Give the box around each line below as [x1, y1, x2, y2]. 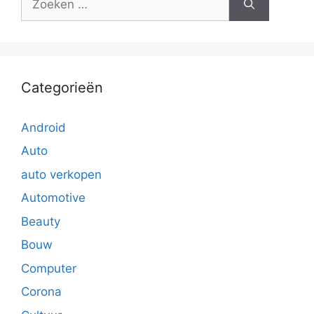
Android [21, 120, 66, 135]
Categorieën [21, 78, 103, 96]
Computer [21, 261, 76, 275]
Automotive [21, 191, 86, 205]
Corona [21, 285, 62, 299]
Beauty [21, 214, 60, 228]
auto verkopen [21, 167, 102, 182]
